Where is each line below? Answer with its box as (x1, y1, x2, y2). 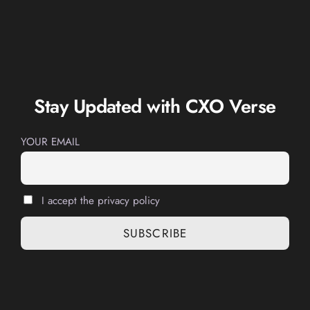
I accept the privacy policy (38, 193, 161, 209)
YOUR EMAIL (21, 134, 80, 149)
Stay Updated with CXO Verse (34, 93, 276, 120)
